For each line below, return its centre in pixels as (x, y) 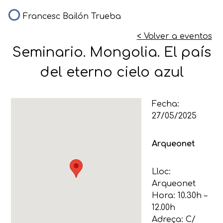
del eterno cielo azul (111, 72)
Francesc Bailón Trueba (72, 16)
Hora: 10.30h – (179, 195)
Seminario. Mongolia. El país (111, 52)
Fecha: (165, 104)
